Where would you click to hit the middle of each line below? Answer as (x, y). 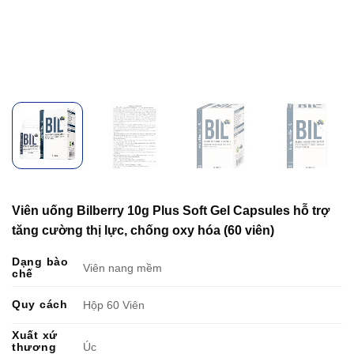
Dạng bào (40, 261)
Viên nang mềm (123, 267)
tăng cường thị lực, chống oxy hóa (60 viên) (143, 230)
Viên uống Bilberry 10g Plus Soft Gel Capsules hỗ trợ (171, 210)
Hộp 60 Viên (114, 305)
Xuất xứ (35, 335)
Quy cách (40, 304)
